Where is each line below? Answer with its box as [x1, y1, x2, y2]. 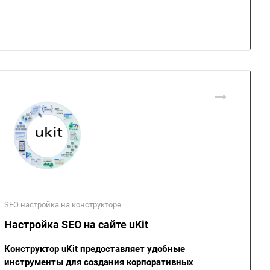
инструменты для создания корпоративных [4, 257, 193, 268]
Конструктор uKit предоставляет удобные [4, 243, 185, 254]
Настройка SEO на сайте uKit [4, 218, 148, 231]
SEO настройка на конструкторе [4, 200, 121, 209]
